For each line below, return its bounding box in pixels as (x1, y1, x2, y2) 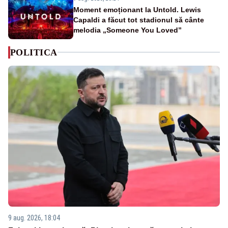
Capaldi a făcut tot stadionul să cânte (73, 15, 204, 24)
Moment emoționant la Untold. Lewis (73, 5, 201, 14)
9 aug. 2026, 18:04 (8, 214, 60, 222)
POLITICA (10, 47, 58, 58)
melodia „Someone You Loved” (73, 25, 182, 34)
